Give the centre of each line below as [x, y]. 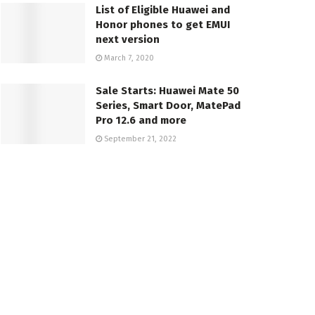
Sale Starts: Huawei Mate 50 [167, 91]
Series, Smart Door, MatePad [168, 106]
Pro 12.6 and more [141, 121]
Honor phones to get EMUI [163, 25]
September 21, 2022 [139, 139]
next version [128, 40]
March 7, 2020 [128, 58]
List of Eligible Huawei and [163, 10]
